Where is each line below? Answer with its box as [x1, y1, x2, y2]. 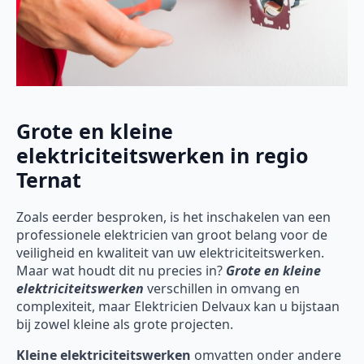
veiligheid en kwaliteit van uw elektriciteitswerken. [16, 244, 324, 262]
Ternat [16, 165, 81, 193]
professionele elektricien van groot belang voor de [16, 226, 327, 245]
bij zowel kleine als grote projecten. [16, 315, 233, 334]
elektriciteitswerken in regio [16, 141, 308, 169]
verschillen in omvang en [147, 279, 300, 298]
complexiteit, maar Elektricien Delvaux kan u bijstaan [16, 297, 340, 316]
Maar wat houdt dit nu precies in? [16, 262, 226, 280]
